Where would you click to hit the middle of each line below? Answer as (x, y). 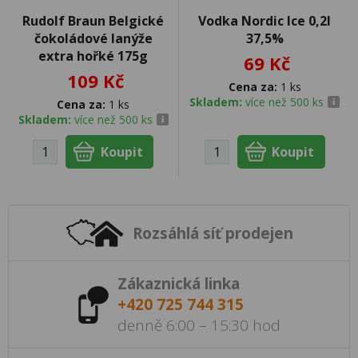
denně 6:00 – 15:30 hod (199, 326)
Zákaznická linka (179, 284)
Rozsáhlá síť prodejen (213, 233)
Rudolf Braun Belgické (93, 21)
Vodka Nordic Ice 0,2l (265, 21)
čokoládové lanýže (93, 38)
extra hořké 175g (93, 56)
